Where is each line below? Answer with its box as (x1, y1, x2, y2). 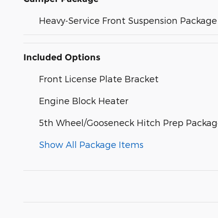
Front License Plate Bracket (39, 73, 159, 84)
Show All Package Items (39, 139, 144, 150)
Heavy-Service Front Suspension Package (39, 15, 217, 26)
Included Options (23, 52, 100, 63)
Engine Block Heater (39, 95, 128, 106)
